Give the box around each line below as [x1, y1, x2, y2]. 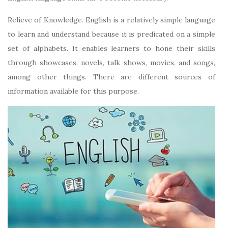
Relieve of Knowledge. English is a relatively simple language [8, 15, 215, 24]
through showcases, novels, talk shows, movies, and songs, [8, 58, 215, 67]
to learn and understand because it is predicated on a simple [8, 29, 215, 39]
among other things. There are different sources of [8, 72, 215, 81]
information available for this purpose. [8, 86, 139, 96]
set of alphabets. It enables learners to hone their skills [8, 43, 215, 53]
